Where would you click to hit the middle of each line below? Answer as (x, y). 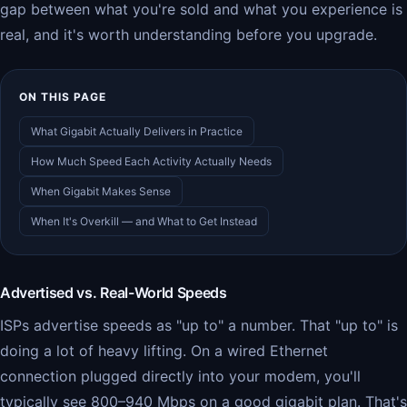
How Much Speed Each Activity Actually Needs (151, 161)
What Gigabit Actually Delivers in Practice (137, 131)
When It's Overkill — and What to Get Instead (144, 221)
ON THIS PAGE (63, 97)
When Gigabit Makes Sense (101, 191)
